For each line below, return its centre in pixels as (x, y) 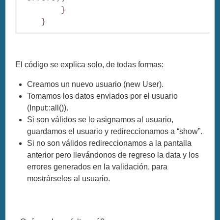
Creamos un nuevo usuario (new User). (96, 84)
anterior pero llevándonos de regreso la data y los (113, 155)
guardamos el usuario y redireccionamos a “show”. (115, 132)
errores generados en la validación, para (97, 167)
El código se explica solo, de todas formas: (90, 65)
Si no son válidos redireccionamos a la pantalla (110, 143)
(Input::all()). (48, 108)
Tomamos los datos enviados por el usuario (103, 96)
